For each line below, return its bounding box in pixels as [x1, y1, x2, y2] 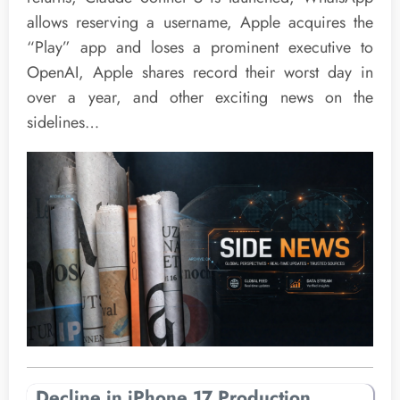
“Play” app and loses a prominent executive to [27, 36, 373, 59]
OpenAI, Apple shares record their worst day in [27, 61, 373, 84]
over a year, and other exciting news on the [27, 86, 373, 109]
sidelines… [27, 111, 99, 134]
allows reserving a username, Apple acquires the [27, 11, 373, 34]
